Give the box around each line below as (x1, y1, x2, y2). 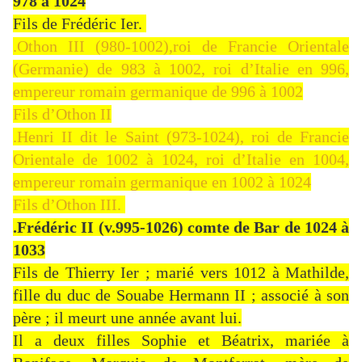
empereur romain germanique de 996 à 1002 (13, 82, 303, 101)
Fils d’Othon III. (13, 196, 121, 214)
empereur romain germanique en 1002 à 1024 (13, 173, 311, 192)
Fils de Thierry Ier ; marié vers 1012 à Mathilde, (13, 263, 349, 282)
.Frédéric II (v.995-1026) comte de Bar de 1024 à (13, 218, 349, 237)
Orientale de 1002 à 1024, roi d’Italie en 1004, (13, 150, 349, 169)
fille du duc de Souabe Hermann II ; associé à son (13, 286, 349, 305)
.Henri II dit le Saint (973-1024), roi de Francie (13, 128, 349, 146)
